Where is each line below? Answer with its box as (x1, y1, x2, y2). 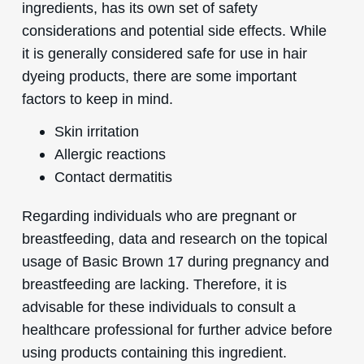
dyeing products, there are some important (21, 67, 297, 84)
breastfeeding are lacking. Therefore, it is (21, 275, 287, 292)
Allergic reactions (54, 145, 166, 162)
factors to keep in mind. (21, 89, 173, 107)
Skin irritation (54, 122, 139, 140)
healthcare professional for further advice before (21, 320, 332, 338)
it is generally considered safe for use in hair (21, 44, 307, 62)
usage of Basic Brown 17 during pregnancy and (21, 252, 329, 270)
